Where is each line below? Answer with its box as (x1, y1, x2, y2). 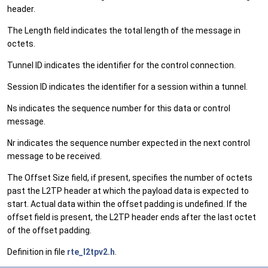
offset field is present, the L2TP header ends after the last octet (7, 212, 256, 223)
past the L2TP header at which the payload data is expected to (7, 186, 249, 196)
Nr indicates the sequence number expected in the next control (7, 138, 250, 148)
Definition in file (7, 247, 67, 257)
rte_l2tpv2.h (67, 247, 115, 257)
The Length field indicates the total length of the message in (7, 26, 240, 36)
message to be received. (7, 151, 102, 162)
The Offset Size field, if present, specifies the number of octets (7, 173, 252, 183)
